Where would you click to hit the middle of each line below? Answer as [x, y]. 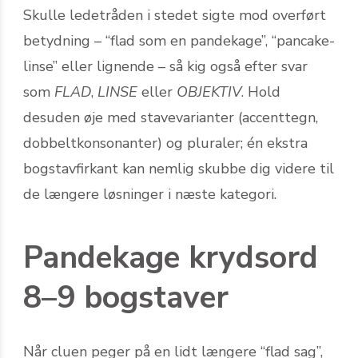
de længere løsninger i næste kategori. [150, 194]
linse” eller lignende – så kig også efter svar [165, 66]
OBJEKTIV [209, 91]
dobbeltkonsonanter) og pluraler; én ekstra [165, 143]
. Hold [261, 91]
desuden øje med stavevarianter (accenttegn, [171, 117]
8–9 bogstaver [126, 297]
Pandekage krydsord [171, 257]
